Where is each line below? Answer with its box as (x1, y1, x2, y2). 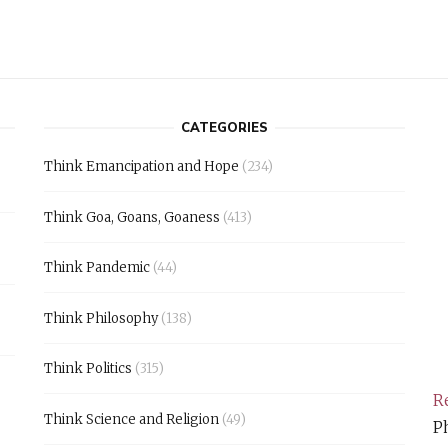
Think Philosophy (43, 309, 158, 327)
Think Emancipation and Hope (43, 158, 239, 176)
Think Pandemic (43, 259, 150, 277)
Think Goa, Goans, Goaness (43, 208, 220, 226)
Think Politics (43, 360, 132, 378)
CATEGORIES (180, 119, 268, 138)
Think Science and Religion (43, 410, 219, 428)
